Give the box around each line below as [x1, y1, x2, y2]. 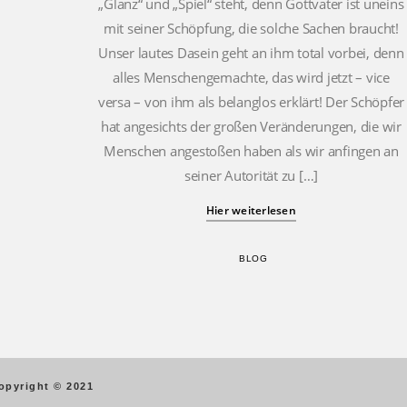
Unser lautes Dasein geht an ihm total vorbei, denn [98, 44, 404, 62]
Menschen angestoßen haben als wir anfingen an [104, 142, 399, 160]
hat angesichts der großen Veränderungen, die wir [100, 117, 402, 135]
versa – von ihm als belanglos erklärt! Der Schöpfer [97, 93, 405, 111]
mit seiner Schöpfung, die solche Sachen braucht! [103, 19, 399, 37]
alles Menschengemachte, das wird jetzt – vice [113, 68, 390, 86]
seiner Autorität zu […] [184, 166, 319, 184]
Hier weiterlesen [205, 203, 296, 218]
